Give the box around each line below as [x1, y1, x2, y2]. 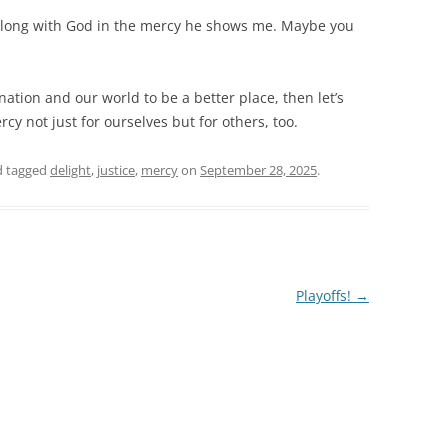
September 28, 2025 [200, 161, 317, 180]
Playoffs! [295, 286, 355, 306]
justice [97, 161, 135, 180]
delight [50, 161, 91, 180]
